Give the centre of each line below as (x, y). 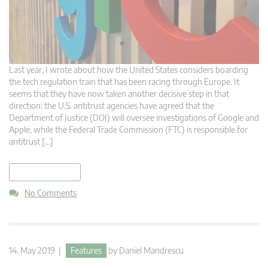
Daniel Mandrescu (151, 251)
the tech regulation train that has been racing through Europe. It (124, 82)
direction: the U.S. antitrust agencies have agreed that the (112, 106)
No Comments (51, 193)
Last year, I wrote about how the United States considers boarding (129, 70)
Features (86, 251)
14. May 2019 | (37, 251)
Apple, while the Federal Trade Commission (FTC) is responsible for (128, 130)
